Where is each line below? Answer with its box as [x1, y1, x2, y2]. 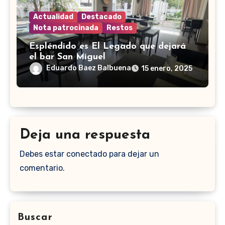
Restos [106, 24, 133, 33]
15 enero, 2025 [141, 64, 192, 73]
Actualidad [33, 13, 73, 22]
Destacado [81, 13, 122, 22]
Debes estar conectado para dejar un [20, 149, 160, 159]
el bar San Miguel [29, 52, 105, 62]
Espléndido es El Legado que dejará [29, 42, 186, 52]
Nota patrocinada [33, 24, 98, 33]
